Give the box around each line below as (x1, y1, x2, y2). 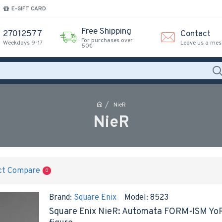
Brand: (49, 193, 72, 203)
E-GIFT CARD (11, 5, 46, 12)
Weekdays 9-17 (3, 39, 43, 47)
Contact (180, 29, 211, 40)
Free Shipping (81, 26, 131, 37)
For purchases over (81, 36, 133, 45)
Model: (124, 193, 148, 203)
